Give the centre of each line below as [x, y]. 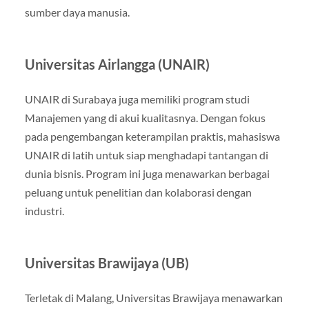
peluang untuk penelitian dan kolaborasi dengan [138, 192]
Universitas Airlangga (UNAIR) [117, 64]
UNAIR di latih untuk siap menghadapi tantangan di [146, 154]
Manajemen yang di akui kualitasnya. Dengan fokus [145, 117]
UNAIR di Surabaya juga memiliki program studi [137, 99]
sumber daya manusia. [77, 12]
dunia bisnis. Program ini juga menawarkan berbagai [147, 173]
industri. [44, 210]
